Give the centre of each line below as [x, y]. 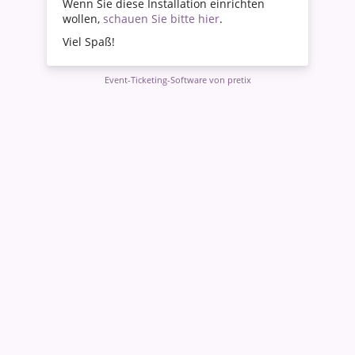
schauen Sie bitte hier [161, 19]
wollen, [83, 19]
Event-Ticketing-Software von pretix [177, 80]
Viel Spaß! [89, 42]
